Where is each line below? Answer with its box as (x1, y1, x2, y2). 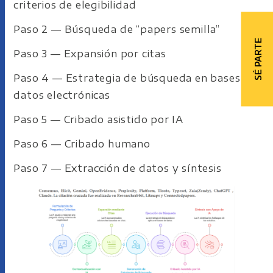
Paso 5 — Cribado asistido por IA (13, 113, 184, 126)
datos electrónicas (13, 89, 110, 101)
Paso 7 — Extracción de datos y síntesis (13, 162, 222, 174)
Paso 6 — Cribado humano (13, 138, 151, 150)
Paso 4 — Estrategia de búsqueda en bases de (13, 72, 257, 84)
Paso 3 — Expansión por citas (13, 48, 166, 60)
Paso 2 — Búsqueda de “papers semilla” (13, 23, 221, 35)
